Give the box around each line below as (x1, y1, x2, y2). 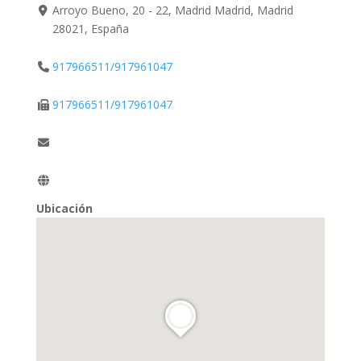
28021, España (52, 20, 130, 36)
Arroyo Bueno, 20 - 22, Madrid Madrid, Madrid (52, 2, 294, 18)
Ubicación (35, 200, 93, 216)
